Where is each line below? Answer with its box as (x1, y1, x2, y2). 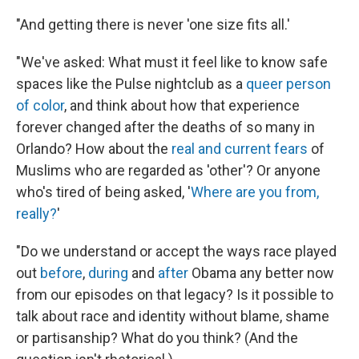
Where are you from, (191, 184, 319, 200)
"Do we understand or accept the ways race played (16, 243, 337, 260)
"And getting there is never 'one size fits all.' (16, 16, 290, 33)
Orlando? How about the (16, 140, 171, 157)
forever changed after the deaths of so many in (16, 119, 315, 135)
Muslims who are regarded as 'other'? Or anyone (16, 162, 321, 179)
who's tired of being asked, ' (16, 184, 191, 200)
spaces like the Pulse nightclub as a (16, 75, 246, 92)
